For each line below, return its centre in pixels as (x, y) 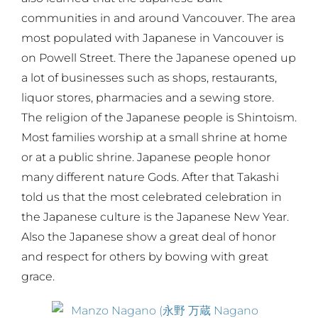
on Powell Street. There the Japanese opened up (159, 57)
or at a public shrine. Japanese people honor (146, 157)
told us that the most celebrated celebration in (152, 197)
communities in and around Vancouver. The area (158, 18)
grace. (38, 276)
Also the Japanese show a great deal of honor (149, 236)
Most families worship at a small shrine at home (154, 137)
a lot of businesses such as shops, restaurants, (149, 77)
